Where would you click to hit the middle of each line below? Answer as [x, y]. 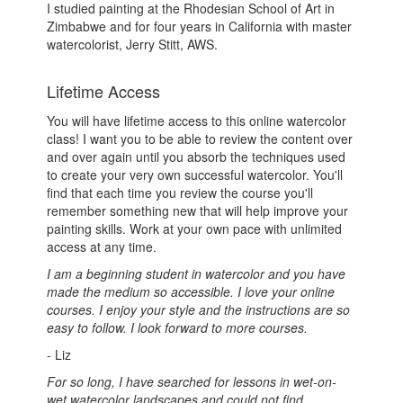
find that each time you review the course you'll [180, 193]
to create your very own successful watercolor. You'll [195, 175]
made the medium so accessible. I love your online [191, 292]
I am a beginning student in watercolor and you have [197, 274]
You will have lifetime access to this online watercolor [197, 121]
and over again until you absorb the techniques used [197, 157]
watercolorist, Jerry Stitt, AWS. [133, 45]
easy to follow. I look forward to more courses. [178, 328]
